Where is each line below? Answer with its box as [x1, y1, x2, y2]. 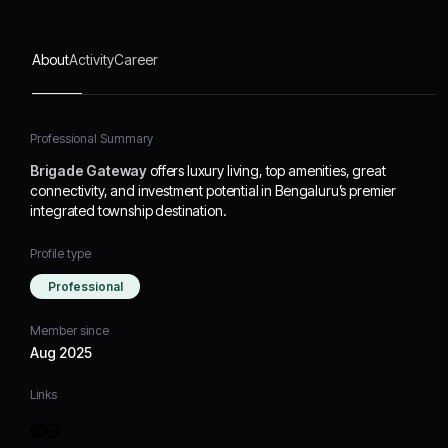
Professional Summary [30, 131, 154, 146]
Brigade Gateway [30, 162, 148, 179]
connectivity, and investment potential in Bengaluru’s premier [30, 182, 397, 199]
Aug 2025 [30, 344, 93, 361]
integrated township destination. [30, 202, 227, 219]
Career [114, 51, 159, 68]
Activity [69, 51, 115, 68]
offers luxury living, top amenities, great [147, 162, 386, 179]
